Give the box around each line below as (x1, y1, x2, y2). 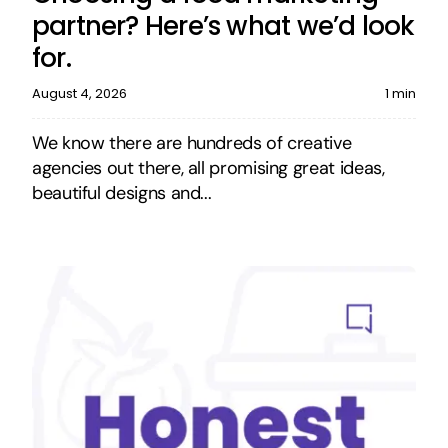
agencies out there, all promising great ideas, (31, 155, 385, 180)
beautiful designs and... (31, 180, 212, 205)
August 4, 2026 (31, 83, 127, 103)
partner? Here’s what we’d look (31, 7, 415, 44)
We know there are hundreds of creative (31, 130, 352, 155)
